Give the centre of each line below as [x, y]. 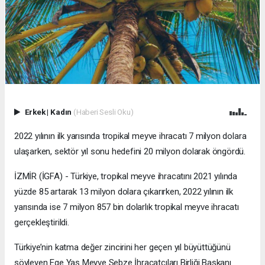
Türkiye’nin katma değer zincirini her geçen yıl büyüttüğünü [122, 248]
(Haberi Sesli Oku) [103, 112]
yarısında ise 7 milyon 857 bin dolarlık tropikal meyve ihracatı [127, 207]
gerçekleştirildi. [42, 223]
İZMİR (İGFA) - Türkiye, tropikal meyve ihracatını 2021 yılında [126, 177]
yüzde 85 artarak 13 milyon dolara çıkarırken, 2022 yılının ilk [124, 192]
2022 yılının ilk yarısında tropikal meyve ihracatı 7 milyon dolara [130, 136]
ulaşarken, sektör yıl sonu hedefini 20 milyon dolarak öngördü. [130, 152]
